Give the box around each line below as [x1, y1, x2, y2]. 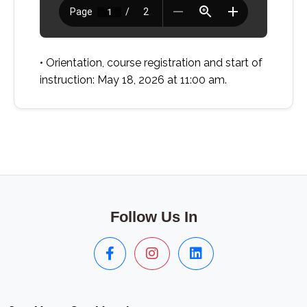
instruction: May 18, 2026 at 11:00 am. [39, 73, 227, 86]
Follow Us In [110, 208, 197, 225]
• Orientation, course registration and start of [39, 56, 262, 69]
